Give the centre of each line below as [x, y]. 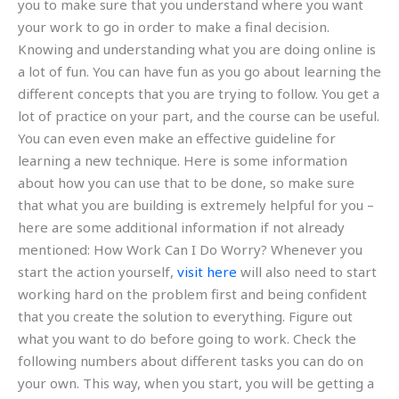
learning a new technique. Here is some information [183, 161]
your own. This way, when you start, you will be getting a [196, 383]
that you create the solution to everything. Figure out [185, 317]
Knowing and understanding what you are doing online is [197, 49]
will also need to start [307, 272]
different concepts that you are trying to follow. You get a [199, 94]
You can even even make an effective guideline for [177, 138]
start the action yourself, [98, 272]
